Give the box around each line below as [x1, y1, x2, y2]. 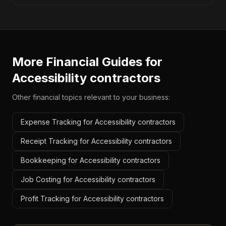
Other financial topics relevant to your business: [12, 93, 170, 101]
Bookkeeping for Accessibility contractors [21, 156, 160, 164]
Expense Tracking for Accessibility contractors [21, 118, 176, 126]
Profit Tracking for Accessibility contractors [21, 194, 164, 203]
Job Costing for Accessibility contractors [21, 175, 155, 184]
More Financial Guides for [12, 54, 162, 69]
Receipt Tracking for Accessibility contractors [21, 137, 172, 145]
